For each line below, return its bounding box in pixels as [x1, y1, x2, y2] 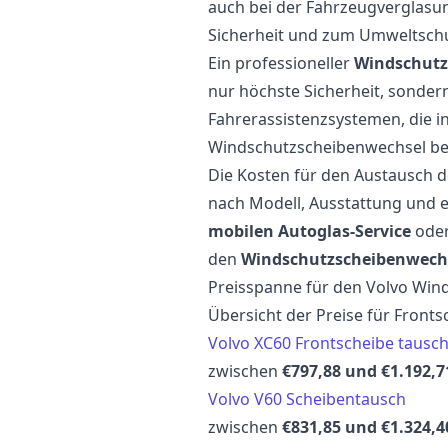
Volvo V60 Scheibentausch [208, 388, 406, 411]
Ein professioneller [208, 52, 354, 75]
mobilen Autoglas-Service [208, 220, 411, 243]
